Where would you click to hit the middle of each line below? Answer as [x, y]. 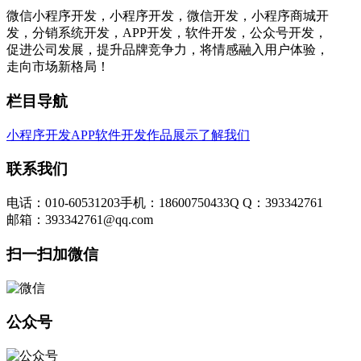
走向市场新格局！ [58, 67]
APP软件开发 [109, 135]
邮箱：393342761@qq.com [80, 220]
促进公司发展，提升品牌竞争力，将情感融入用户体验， [168, 50]
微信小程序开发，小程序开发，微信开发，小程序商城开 [168, 16]
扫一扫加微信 [52, 254]
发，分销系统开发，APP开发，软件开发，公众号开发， [167, 33]
